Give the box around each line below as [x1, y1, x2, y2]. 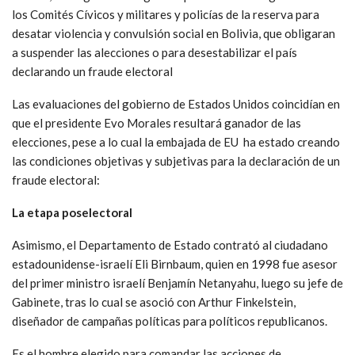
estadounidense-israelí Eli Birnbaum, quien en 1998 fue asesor [12, 257, 338, 272]
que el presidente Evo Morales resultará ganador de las [12, 116, 301, 131]
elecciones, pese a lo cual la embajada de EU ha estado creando [12, 135, 340, 150]
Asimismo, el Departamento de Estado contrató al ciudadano [12, 238, 328, 253]
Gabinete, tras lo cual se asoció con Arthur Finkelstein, [12, 295, 296, 310]
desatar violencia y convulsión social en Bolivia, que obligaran [12, 26, 335, 41]
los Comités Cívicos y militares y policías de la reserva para [12, 7, 319, 22]
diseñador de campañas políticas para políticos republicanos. [12, 314, 327, 329]
